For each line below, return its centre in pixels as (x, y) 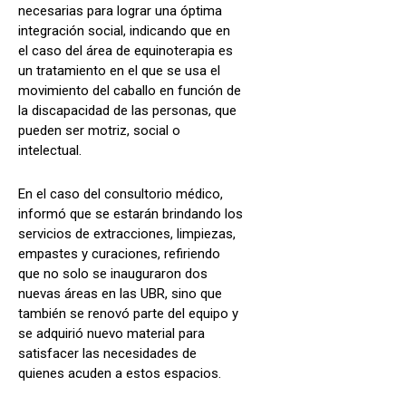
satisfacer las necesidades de (107, 353)
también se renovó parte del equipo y (128, 313)
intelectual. (50, 150)
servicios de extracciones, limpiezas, (127, 233)
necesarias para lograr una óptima (120, 10)
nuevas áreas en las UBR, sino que (120, 293)
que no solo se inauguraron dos (113, 273)
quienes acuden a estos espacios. (120, 373)
